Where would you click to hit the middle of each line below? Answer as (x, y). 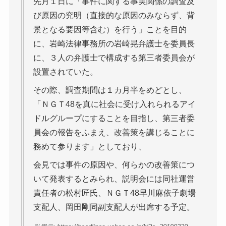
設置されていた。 (65, 72)
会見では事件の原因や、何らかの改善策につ (114, 165)
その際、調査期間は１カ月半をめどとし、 (110, 90)
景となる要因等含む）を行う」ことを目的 (110, 30)
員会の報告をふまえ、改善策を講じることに (114, 133)
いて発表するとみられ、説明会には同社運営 (114, 179)
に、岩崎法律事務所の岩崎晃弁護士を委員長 (114, 44)
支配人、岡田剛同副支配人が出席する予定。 (114, 207)
